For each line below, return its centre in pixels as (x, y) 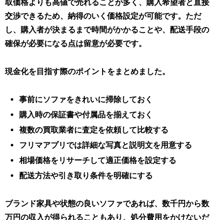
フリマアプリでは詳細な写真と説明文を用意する (106, 145)
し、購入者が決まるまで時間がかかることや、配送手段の (107, 29)
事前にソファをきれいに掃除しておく (86, 99)
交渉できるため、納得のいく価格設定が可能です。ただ (103, 16)
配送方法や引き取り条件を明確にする (86, 176)
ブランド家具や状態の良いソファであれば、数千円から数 (107, 204)
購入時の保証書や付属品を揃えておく (86, 114)
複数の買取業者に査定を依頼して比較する (94, 130)
